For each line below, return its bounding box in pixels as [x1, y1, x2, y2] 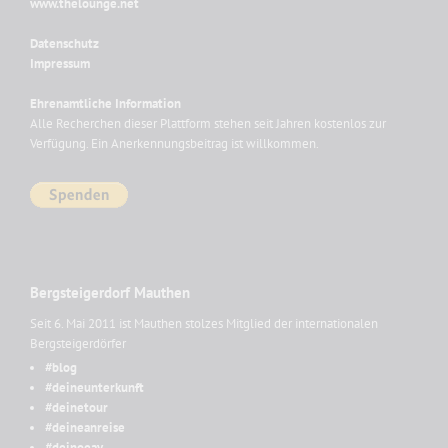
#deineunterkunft [45, 379, 144, 397]
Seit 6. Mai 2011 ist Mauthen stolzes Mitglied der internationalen [30, 315, 378, 333]
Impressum [30, 55, 90, 73]
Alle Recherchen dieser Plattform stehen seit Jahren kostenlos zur [30, 115, 386, 133]
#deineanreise [45, 419, 125, 437]
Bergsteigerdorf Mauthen [30, 283, 190, 303]
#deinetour [45, 399, 108, 417]
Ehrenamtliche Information [30, 95, 181, 113]
